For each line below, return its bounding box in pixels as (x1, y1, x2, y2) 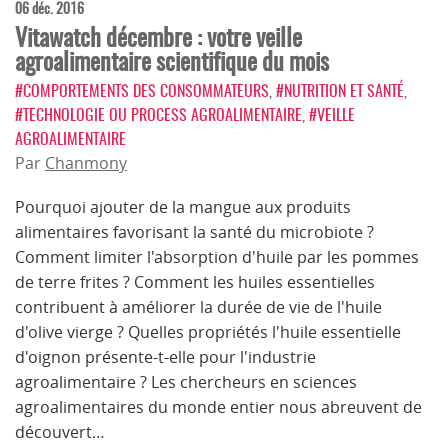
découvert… (15, 421, 105, 443)
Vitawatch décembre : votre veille (15, 21, 302, 53)
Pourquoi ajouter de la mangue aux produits (15, 196, 351, 218)
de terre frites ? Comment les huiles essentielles (15, 271, 375, 293)
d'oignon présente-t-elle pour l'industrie (15, 346, 316, 368)
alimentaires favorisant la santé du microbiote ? (15, 221, 374, 243)
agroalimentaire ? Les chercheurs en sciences (15, 371, 357, 393)
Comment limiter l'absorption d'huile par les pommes (15, 246, 419, 268)
